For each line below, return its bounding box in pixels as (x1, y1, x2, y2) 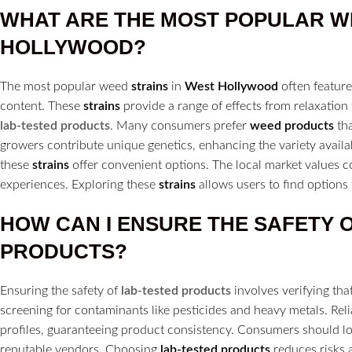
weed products (250, 119, 334, 133)
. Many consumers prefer (110, 119, 250, 133)
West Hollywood (185, 80, 278, 93)
